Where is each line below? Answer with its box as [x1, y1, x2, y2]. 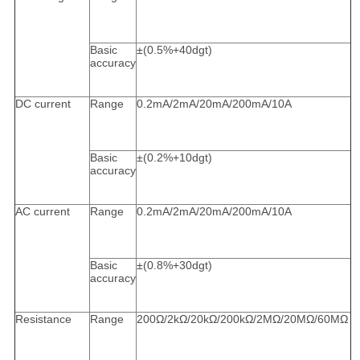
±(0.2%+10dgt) [136, 151, 212, 165]
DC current [14, 97, 71, 111]
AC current [14, 205, 70, 219]
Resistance [14, 313, 72, 326]
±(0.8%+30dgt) [136, 259, 212, 272]
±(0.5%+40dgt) [136, 43, 212, 57]
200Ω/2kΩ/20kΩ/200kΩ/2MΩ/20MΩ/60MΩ [136, 313, 348, 326]
